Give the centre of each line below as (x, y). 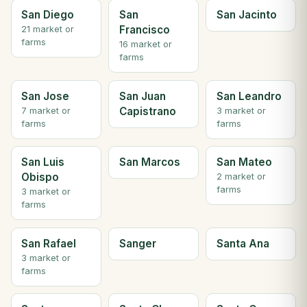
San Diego (48, 15)
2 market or (241, 177)
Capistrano (147, 111)
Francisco (144, 30)
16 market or (145, 45)
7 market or (46, 110)
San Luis (43, 162)
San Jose (46, 96)
